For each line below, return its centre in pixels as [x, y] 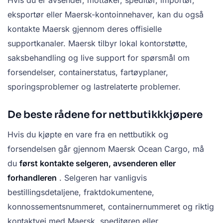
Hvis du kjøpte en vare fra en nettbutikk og [88, 134]
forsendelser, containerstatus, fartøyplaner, [88, 72]
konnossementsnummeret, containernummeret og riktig [111, 206]
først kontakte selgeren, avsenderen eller [98, 163]
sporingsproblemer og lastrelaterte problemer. [94, 86]
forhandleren [32, 177]
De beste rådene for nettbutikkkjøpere [105, 114]
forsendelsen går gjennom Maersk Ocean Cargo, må [106, 149]
